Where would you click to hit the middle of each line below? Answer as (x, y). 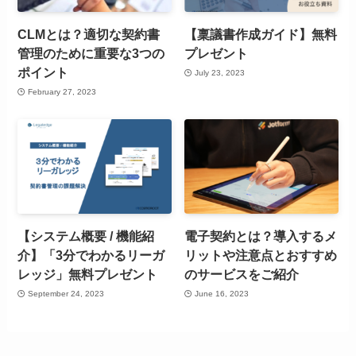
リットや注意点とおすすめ (261, 255)
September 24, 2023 (66, 293)
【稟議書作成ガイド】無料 (261, 35)
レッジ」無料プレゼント (88, 275)
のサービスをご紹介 (242, 275)
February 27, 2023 (62, 91)
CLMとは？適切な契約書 (89, 35)
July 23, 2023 (219, 72)
